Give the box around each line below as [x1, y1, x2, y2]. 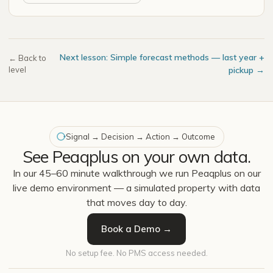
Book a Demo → [101, 222, 172, 235]
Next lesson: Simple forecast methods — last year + [60, 51, 264, 63]
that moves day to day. [86, 196, 187, 208]
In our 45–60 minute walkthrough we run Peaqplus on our [12, 166, 261, 179]
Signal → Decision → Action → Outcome [65, 131, 215, 141]
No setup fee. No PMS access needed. [65, 247, 208, 258]
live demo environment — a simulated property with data [13, 181, 260, 194]
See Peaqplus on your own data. [22, 146, 251, 167]
